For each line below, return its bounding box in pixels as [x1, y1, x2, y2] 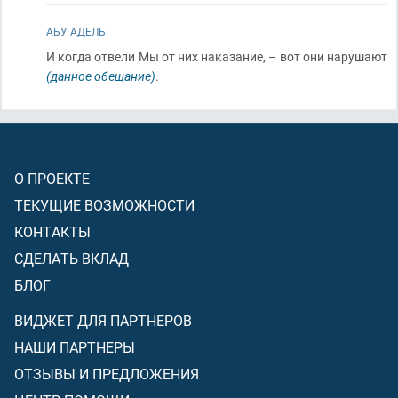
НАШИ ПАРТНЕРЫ [14, 338, 135, 356]
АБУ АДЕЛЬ [46, 24, 106, 38]
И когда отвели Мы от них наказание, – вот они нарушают [46, 48, 387, 65]
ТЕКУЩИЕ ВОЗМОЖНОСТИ [14, 195, 195, 214]
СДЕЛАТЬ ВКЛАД [14, 249, 129, 267]
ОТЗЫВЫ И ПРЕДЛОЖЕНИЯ [14, 364, 199, 383]
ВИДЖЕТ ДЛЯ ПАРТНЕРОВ [14, 311, 192, 330]
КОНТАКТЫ [14, 222, 91, 241]
